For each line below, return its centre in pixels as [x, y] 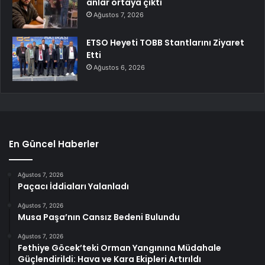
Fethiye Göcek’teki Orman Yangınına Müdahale [119, 248]
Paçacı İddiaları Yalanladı [73, 186]
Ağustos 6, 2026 [119, 67]
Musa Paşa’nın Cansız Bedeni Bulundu [99, 217]
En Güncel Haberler [54, 144]
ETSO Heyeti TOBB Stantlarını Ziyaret [165, 42]
